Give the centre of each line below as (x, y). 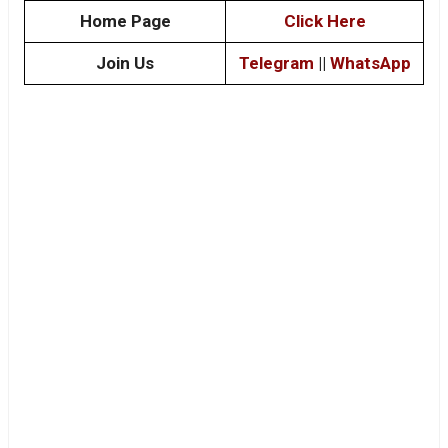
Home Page (125, 20)
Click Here (324, 20)
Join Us (125, 62)
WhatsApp (370, 62)
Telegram (276, 62)
